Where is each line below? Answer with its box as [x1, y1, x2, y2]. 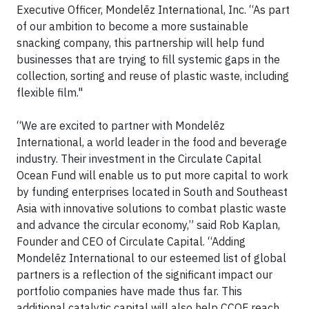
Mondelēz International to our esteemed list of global [17, 250, 286, 265]
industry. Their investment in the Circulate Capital [17, 151, 261, 166]
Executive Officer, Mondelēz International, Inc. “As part [17, 2, 290, 17]
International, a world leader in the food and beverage [17, 134, 287, 149]
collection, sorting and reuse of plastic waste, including [17, 68, 289, 83]
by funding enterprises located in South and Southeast [17, 184, 288, 199]
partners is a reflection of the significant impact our [17, 267, 272, 281]
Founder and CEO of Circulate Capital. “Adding [17, 234, 246, 248]
